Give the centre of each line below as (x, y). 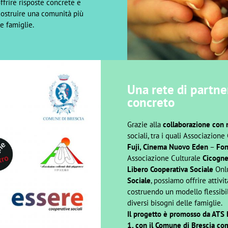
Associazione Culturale (165, 158)
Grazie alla (145, 124)
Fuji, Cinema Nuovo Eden (167, 147)
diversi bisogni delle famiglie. (175, 203)
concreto (151, 102)
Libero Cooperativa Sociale (170, 169)
